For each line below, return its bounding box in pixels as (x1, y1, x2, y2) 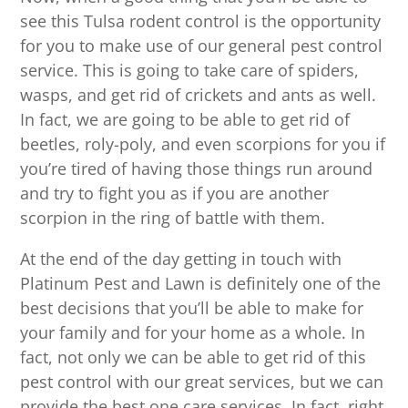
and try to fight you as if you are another (20, 182, 330, 205)
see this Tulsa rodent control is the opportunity (20, 10, 382, 33)
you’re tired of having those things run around (20, 158, 373, 180)
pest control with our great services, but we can (20, 371, 384, 393)
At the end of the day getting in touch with (20, 248, 342, 270)
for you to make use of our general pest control (20, 35, 383, 57)
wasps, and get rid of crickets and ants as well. (20, 84, 377, 107)
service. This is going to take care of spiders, (20, 59, 360, 82)
